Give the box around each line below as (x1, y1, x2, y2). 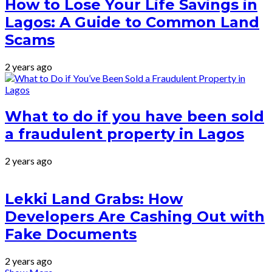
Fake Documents (5, 225, 137, 243)
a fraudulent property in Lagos (5, 125, 244, 143)
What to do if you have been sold (5, 107, 264, 126)
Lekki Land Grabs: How (5, 189, 183, 208)
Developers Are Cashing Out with (5, 207, 265, 225)
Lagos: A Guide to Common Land (5, 13, 259, 32)
